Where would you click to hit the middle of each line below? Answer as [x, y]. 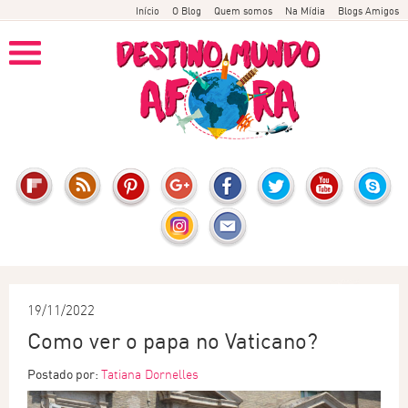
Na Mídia [305, 11]
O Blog [187, 11]
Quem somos [243, 11]
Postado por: [64, 374]
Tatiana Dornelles [150, 374]
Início [148, 11]
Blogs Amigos [368, 11]
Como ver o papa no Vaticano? [173, 341]
